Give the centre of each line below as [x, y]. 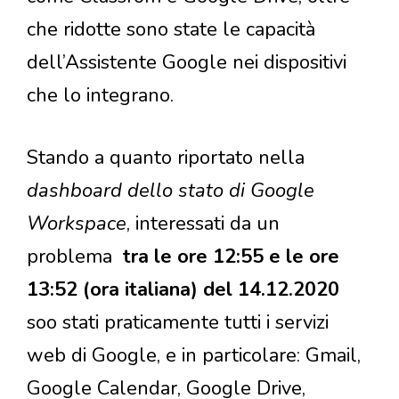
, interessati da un [203, 223]
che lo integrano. [100, 95]
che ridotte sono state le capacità [171, 29]
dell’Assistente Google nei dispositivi [187, 62]
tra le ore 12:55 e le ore [228, 256]
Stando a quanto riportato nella [166, 157]
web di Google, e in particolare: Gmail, [194, 355]
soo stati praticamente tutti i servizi [178, 322]
